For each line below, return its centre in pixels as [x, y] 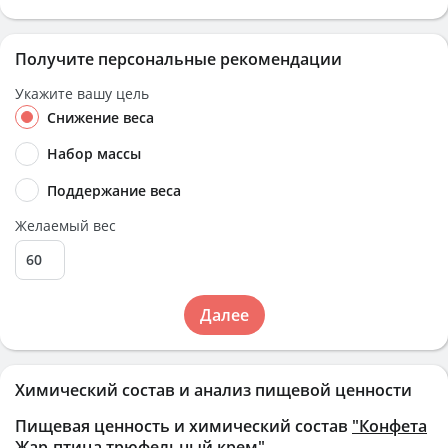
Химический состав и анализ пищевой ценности [213, 389]
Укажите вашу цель [82, 93]
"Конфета [389, 425]
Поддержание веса [114, 190]
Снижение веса [100, 117]
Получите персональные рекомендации [178, 59]
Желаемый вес [65, 225]
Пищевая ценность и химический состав [183, 425]
